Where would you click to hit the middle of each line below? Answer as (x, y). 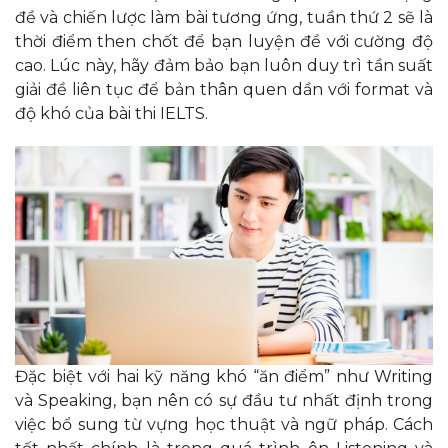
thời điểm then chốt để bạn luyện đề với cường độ (224, 42)
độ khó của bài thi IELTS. (113, 114)
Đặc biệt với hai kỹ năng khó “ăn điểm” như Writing (224, 376)
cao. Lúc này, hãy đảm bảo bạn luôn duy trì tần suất (224, 66)
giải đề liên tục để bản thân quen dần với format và (224, 90)
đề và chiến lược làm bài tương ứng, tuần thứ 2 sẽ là (224, 18)
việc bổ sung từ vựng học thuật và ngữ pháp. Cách (224, 424)
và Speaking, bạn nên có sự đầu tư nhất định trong (224, 400)
